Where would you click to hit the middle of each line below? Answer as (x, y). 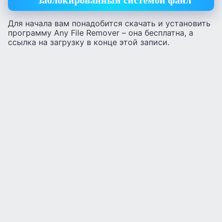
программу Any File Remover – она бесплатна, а (101, 33)
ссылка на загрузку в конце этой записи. (89, 42)
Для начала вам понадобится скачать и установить (109, 24)
